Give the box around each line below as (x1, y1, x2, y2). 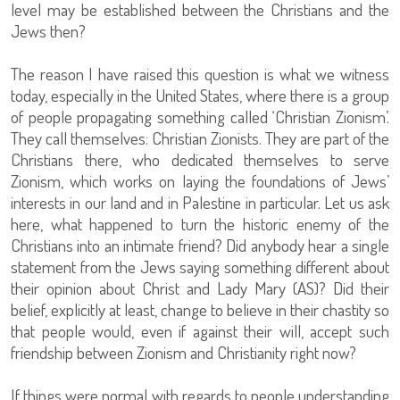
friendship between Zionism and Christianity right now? (11, 341, 356, 364)
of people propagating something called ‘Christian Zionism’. (11, 105, 389, 129)
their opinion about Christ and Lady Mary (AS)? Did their (11, 277, 389, 300)
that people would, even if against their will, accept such (11, 320, 389, 343)
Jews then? (11, 20, 86, 43)
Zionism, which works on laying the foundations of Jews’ (11, 170, 389, 193)
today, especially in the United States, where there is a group (11, 84, 389, 107)
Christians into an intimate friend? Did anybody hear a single (11, 234, 389, 257)
